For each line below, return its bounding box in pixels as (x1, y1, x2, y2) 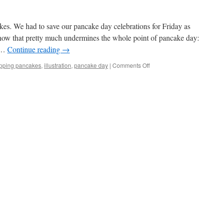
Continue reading (7, 44, 62, 54)
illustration (44, 61, 71, 69)
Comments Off (112, 61, 150, 69)
